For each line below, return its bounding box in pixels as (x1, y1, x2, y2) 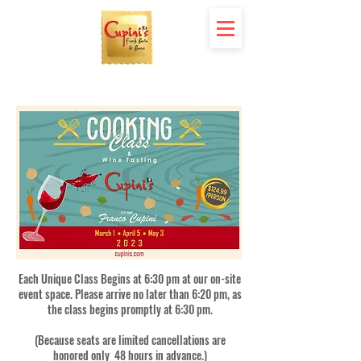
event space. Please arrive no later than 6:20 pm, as (18, 285, 242, 302)
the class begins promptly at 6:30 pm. (47, 301, 213, 317)
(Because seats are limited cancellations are (34, 331, 226, 348)
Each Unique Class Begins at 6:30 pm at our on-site (19, 270, 241, 287)
